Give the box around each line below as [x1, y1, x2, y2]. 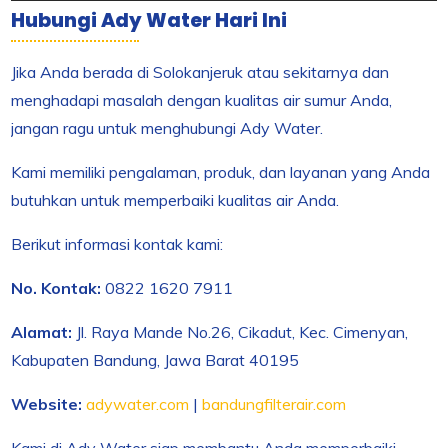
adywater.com [86, 394, 190, 415]
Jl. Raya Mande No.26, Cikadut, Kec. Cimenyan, [72, 322, 409, 343]
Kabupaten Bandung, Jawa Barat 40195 [11, 350, 300, 371]
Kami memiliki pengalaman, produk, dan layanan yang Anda [11, 162, 431, 183]
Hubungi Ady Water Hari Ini [11, 7, 288, 35]
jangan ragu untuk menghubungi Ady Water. [11, 118, 324, 139]
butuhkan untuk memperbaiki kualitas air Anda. [11, 190, 340, 211]
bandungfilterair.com [202, 394, 347, 415]
